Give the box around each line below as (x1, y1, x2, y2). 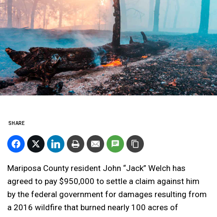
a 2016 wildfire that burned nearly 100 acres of (7, 202, 178, 212)
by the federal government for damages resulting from (7, 189, 207, 199)
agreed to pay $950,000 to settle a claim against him (7, 176, 200, 186)
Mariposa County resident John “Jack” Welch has (7, 163, 186, 173)
